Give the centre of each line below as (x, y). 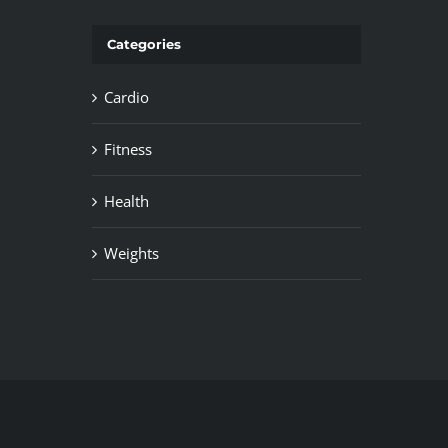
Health (126, 200)
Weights (131, 252)
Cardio (126, 96)
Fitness (127, 148)
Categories (143, 44)
